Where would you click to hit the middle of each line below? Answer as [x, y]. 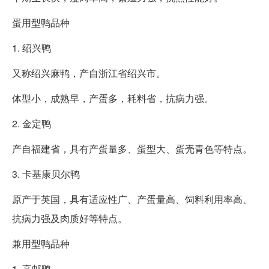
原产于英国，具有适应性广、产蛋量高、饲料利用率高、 [132, 199]
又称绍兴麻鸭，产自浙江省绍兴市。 [89, 73]
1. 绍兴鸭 [32, 47]
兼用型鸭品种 [41, 243]
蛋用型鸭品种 [41, 22]
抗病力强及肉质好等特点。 [70, 218]
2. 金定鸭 [32, 123]
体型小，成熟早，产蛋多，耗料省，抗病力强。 [113, 98]
